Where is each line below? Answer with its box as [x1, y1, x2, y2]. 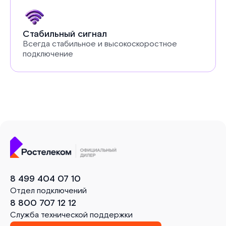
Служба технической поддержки [10, 210, 133, 220]
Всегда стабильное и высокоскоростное [23, 39, 177, 49]
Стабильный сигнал [23, 28, 107, 40]
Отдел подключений [10, 186, 87, 196]
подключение [23, 49, 73, 60]
